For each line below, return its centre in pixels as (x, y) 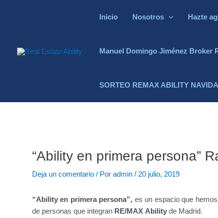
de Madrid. (184, 211)
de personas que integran (73, 211)
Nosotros (148, 17)
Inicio (109, 17)
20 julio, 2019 (159, 174)
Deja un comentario (63, 174)
